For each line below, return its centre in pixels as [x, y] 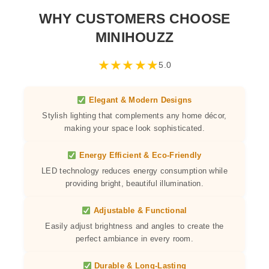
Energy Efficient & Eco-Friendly [139, 156]
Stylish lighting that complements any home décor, [134, 116]
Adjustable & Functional [139, 211]
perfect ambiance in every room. [134, 239]
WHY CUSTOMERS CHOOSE [134, 19]
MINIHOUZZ [134, 38]
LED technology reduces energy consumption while [134, 171]
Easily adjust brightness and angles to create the [134, 226]
